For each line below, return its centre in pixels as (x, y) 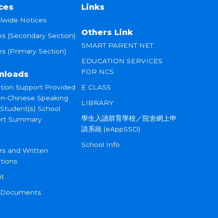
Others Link (107, 32)
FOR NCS (98, 72)
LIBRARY (98, 103)
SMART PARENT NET (118, 45)
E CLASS (96, 87)
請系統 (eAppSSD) (111, 129)
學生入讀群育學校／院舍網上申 (129, 118)
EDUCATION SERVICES (122, 61)
